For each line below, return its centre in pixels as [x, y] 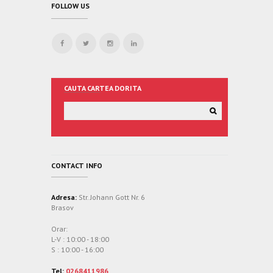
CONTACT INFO [77, 165]
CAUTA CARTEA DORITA [103, 88]
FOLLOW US [70, 6]
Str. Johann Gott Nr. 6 [111, 197]
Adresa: [64, 197]
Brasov [62, 207]
